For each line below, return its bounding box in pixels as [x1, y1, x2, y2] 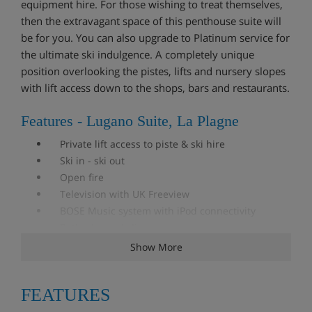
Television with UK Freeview [49, 187, 189, 201]
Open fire [49, 170, 104, 184]
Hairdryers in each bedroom [49, 287, 192, 301]
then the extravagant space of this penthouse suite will [21, 13, 281, 28]
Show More [130, 240, 182, 253]
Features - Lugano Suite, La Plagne [21, 111, 239, 130]
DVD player [49, 270, 111, 284]
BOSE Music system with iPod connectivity [49, 203, 256, 217]
